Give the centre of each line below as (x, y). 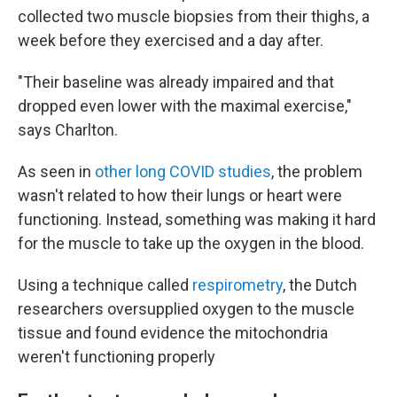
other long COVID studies (183, 171)
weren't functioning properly (117, 357)
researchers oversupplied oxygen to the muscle (186, 309)
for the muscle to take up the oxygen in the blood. (191, 243)
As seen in (56, 171)
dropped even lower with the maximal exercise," (185, 106)
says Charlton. (68, 130)
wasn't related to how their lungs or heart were (180, 195)
